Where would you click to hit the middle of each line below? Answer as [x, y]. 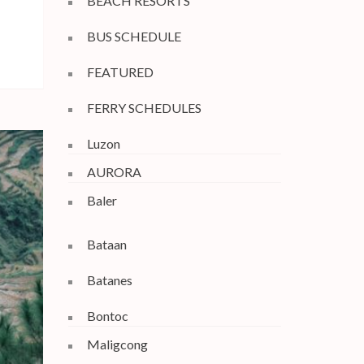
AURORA [114, 171]
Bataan [106, 244]
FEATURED [120, 71]
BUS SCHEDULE [134, 36]
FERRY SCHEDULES [144, 107]
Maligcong [117, 344]
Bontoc [107, 315]
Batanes [109, 279]
